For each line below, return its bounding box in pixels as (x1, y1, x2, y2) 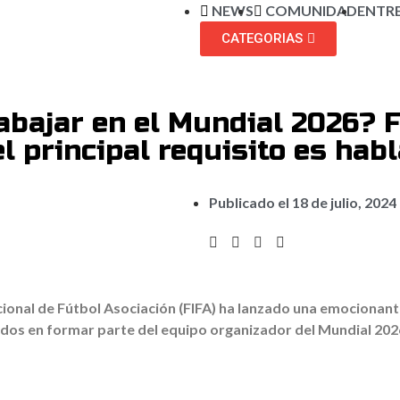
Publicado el (209, 194, 292, 211)
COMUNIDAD (265, 2, 357, 19)
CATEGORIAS (221, 30, 303, 46)
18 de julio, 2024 (292, 194, 396, 211)
